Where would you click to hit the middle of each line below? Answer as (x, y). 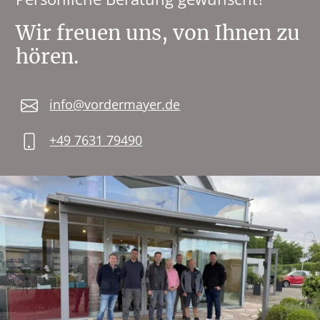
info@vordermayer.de (115, 104)
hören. (47, 56)
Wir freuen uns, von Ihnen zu (158, 33)
